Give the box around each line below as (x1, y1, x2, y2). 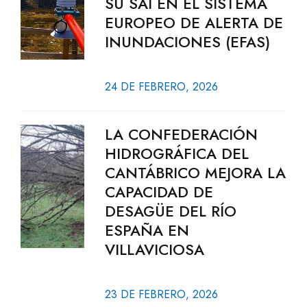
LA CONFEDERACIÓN (104, 123, 258, 145)
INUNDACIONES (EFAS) (104, 31, 270, 53)
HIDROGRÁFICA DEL (104, 143, 249, 164)
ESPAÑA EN (104, 219, 189, 241)
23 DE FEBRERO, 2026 (104, 286, 218, 302)
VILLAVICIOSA (104, 238, 204, 260)
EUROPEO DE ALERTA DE (104, 12, 283, 34)
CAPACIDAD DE (104, 181, 213, 203)
